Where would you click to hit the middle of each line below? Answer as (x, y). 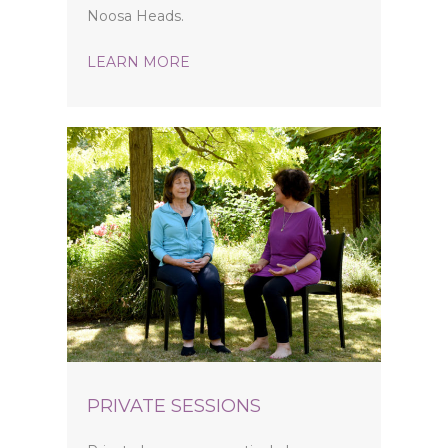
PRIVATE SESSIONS (174, 405)
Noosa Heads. (136, 15)
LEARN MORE (139, 61)
